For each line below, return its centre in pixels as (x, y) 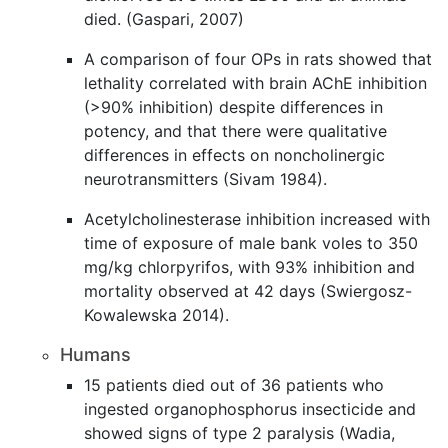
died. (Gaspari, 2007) (164, 19)
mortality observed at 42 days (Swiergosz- (248, 291)
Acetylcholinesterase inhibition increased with (257, 219)
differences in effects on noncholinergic (234, 155)
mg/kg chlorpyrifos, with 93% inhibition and (249, 267)
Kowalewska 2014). (161, 315)
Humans (95, 354)
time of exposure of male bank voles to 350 (251, 243)
